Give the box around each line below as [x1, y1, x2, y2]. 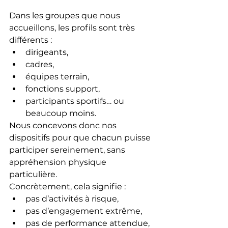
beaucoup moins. [25, 108, 96, 118]
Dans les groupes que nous [9, 10, 122, 20]
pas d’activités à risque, [25, 193, 119, 204]
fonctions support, [25, 83, 100, 94]
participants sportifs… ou [25, 96, 126, 106]
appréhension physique [9, 157, 108, 167]
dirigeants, [25, 47, 68, 57]
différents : [9, 35, 52, 45]
